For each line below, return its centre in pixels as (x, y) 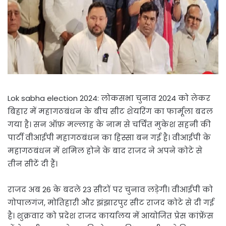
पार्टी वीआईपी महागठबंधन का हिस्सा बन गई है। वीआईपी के (109, 138)
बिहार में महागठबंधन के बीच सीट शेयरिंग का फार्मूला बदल (110, 111)
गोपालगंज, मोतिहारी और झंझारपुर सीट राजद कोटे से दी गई (111, 203)
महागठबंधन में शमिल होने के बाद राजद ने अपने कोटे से (105, 151)
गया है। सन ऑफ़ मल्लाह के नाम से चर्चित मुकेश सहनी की (109, 125)
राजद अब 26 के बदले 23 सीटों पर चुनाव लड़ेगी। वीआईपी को (110, 190)
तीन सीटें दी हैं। (33, 164)
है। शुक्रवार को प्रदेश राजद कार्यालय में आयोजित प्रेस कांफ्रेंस (110, 216)
